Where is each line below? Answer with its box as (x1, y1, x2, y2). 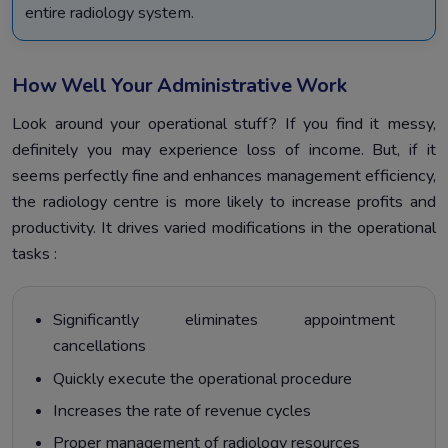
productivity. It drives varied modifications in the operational (12, 217, 436, 240)
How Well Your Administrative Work (12, 72, 347, 100)
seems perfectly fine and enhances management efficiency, (12, 165, 436, 188)
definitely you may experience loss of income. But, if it (12, 139, 436, 162)
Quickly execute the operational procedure (53, 367, 352, 390)
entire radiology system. (25, 2, 194, 25)
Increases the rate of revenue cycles (53, 400, 311, 423)
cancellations (53, 335, 146, 358)
